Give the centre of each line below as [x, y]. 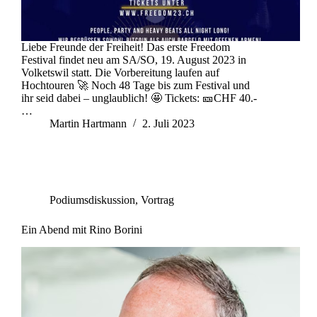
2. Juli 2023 [168, 124]
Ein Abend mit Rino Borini [82, 230]
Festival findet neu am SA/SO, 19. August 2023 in [134, 60]
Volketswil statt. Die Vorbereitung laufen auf [120, 73]
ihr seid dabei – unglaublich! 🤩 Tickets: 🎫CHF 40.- [139, 98]
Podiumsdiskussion [92, 200]
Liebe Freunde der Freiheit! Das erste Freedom [126, 47]
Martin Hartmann [88, 124]
